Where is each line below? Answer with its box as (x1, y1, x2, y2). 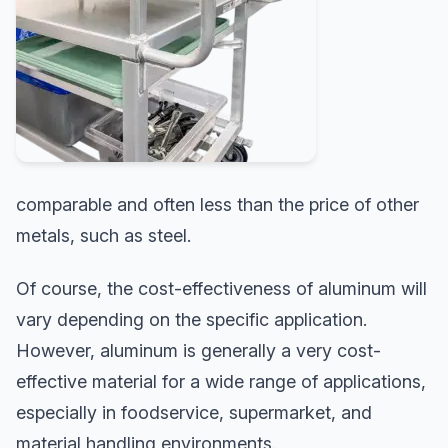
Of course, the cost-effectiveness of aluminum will (16, 277, 427, 299)
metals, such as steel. (16, 224, 191, 246)
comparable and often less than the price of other (16, 193, 419, 215)
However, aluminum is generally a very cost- (16, 339, 381, 361)
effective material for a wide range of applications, (16, 370, 426, 392)
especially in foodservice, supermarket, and (16, 401, 372, 423)
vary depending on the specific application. (16, 308, 367, 330)
